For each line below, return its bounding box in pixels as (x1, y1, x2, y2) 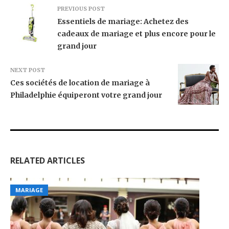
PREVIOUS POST (57, 5, 105, 12)
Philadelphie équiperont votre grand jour (10, 90, 162, 100)
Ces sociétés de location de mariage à (10, 78, 150, 87)
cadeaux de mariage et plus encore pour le (57, 29, 216, 38)
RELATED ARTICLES (10, 154, 85, 166)
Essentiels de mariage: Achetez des (57, 16, 189, 26)
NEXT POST (10, 66, 45, 74)
